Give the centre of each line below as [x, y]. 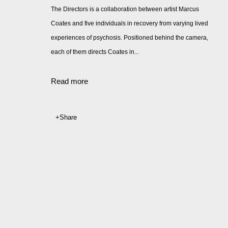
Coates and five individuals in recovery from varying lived [130, 23]
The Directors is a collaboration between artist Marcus [125, 9]
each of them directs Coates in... [95, 52]
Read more [69, 81]
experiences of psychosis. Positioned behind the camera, [130, 37]
